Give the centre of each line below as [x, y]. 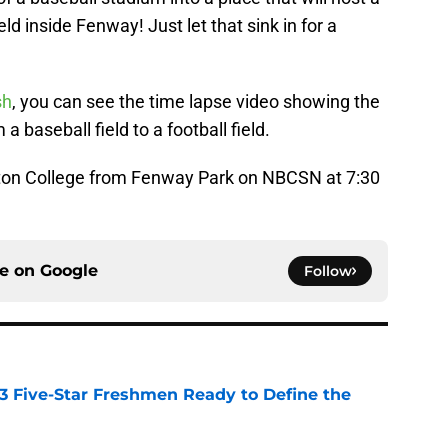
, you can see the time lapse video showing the [196, 102]
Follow [328, 271]
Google [69, 271]
